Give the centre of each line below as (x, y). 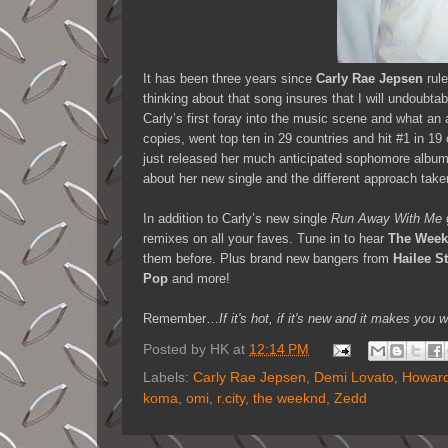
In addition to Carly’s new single (237, 218)
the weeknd (289, 398)
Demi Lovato (354, 377)
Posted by (176, 350)
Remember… (181, 318)
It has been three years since (229, 78)
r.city (231, 398)
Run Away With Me (386, 218)
